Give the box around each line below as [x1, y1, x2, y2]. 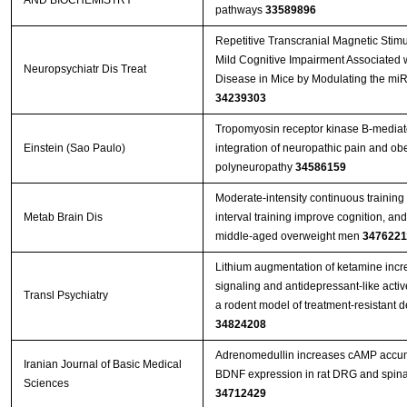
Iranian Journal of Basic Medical [23, 358, 182, 372]
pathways [214, 4, 265, 17]
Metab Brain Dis [23, 211, 103, 224]
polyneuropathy [214, 161, 295, 174]
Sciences [23, 377, 69, 391]
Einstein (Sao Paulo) [23, 142, 125, 155]
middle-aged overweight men [214, 230, 362, 243]
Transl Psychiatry [23, 289, 108, 303]
